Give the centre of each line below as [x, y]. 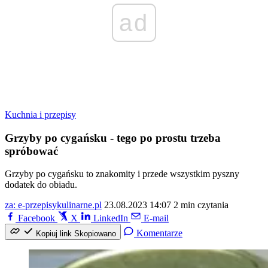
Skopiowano [95, 234]
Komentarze [159, 233]
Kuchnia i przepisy [40, 115]
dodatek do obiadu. [41, 185]
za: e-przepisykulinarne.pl [53, 205]
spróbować [31, 151]
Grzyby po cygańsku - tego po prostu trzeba [113, 138]
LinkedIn [111, 218]
